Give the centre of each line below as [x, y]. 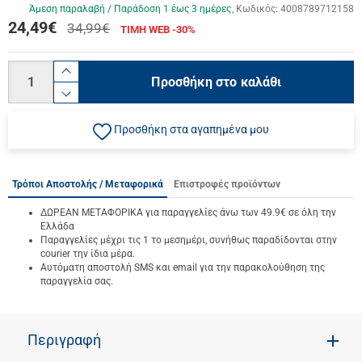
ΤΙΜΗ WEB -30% [158, 29]
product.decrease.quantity [168, 104]
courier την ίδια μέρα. [88, 253]
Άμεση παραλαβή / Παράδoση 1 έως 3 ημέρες [130, 9]
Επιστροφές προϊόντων [227, 184]
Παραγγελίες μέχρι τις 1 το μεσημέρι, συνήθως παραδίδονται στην [189, 240]
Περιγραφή [64, 340]
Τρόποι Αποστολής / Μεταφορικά [88, 184]
